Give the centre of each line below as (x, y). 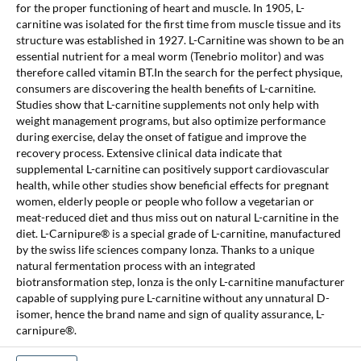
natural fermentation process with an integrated (135, 265)
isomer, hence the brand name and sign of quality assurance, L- (170, 313)
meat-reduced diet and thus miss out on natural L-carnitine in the (177, 217)
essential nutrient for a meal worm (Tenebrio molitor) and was (170, 56)
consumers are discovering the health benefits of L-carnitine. (166, 88)
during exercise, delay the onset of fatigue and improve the (161, 136)
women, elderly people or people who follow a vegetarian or (165, 201)
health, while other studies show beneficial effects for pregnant (172, 185)
